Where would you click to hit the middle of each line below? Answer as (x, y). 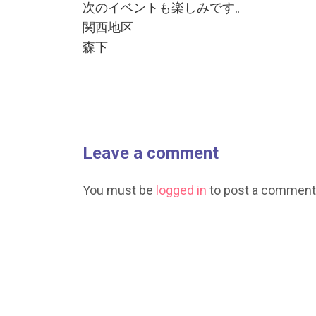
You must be (119, 190)
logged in (181, 190)
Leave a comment (151, 153)
